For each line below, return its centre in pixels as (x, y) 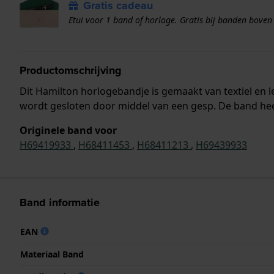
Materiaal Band (52, 254)
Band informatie (60, 202)
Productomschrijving (71, 70)
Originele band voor (68, 130)
